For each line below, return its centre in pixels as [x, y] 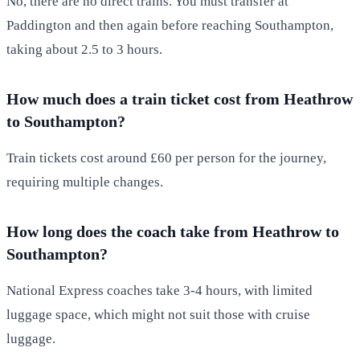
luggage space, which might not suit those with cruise [158, 314]
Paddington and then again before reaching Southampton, [170, 25]
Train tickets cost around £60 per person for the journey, [166, 157]
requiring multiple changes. [85, 182]
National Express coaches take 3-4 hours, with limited [160, 290]
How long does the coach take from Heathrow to [173, 231]
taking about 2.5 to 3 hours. [84, 49]
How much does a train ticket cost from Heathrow [180, 98]
